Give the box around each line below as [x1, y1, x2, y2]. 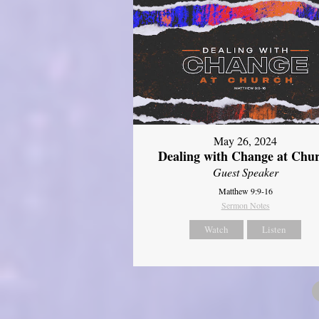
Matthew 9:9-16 [218, 185, 273, 197]
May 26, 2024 [214, 133, 278, 149]
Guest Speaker [212, 164, 278, 180]
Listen [262, 223, 287, 236]
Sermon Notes [221, 199, 270, 211]
